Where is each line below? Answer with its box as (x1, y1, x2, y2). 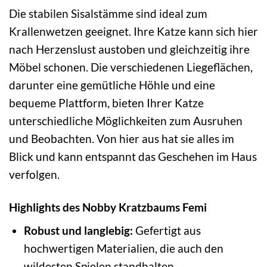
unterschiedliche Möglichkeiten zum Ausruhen (9, 113, 243, 128)
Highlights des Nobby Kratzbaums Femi (9, 200, 207, 214)
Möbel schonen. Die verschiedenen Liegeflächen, (9, 60, 253, 74)
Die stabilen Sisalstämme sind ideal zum (9, 6, 207, 20)
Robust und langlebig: (23, 223, 133, 238)
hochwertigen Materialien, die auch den (23, 241, 223, 256)
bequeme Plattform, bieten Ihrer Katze (9, 95, 204, 110)
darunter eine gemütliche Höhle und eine (9, 77, 215, 92)
